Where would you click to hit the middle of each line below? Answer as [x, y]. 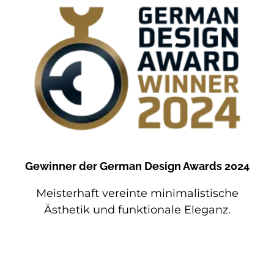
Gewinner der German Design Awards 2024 [137, 166]
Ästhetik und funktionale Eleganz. [137, 209]
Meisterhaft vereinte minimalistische [137, 193]
